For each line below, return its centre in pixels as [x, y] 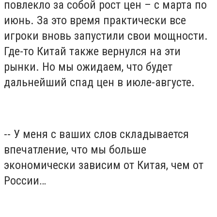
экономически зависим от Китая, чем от [104, 165]
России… [25, 181]
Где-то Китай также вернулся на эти [92, 52]
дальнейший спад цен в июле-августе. [99, 83]
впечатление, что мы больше [75, 150]
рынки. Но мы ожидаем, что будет [88, 67]
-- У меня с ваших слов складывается [96, 134]
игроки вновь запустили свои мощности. [106, 36]
